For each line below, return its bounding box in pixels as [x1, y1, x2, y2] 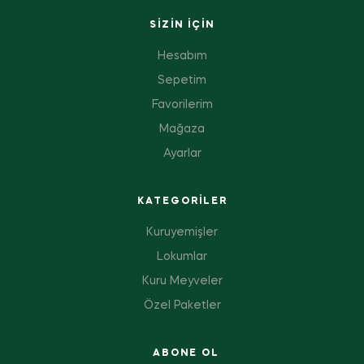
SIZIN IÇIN [149, 20, 214, 31]
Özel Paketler [143, 300, 221, 312]
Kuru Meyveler [141, 275, 223, 288]
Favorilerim [151, 99, 213, 111]
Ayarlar [162, 148, 201, 160]
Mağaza [159, 123, 205, 136]
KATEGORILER [136, 197, 227, 207]
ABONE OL [153, 349, 219, 359]
